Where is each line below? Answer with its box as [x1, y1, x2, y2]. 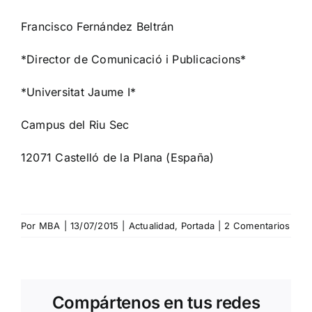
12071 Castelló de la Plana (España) [21, 150, 214, 165]
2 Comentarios [224, 220, 290, 232]
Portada [180, 220, 215, 232]
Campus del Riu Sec [21, 118, 130, 132]
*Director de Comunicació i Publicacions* [21, 52, 247, 67]
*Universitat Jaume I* [21, 85, 136, 100]
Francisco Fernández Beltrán [21, 19, 174, 34]
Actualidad [128, 220, 175, 232]
